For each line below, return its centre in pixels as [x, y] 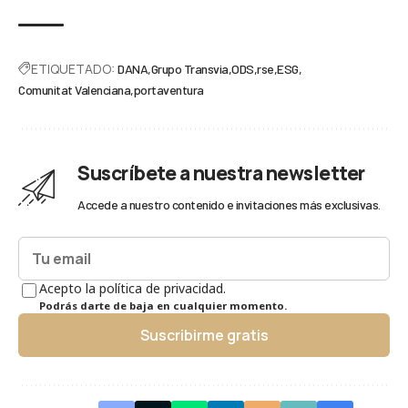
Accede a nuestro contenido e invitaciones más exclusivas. [229, 204]
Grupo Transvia [189, 68]
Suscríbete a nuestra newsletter [221, 173]
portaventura [168, 89]
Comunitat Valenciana [74, 89]
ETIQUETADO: [73, 68]
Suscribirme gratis [204, 335]
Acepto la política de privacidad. [133, 288]
